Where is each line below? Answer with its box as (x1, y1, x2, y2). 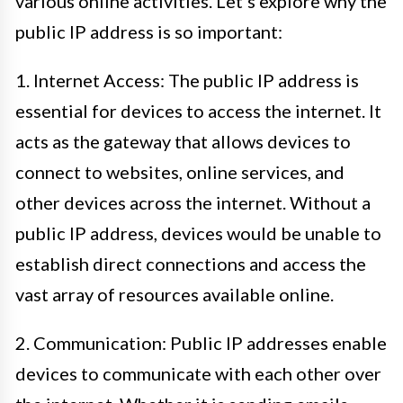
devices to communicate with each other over (15, 363, 381, 384)
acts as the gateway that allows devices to (15, 130, 351, 152)
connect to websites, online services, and (15, 161, 345, 183)
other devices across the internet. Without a (15, 192, 371, 213)
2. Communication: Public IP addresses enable (15, 332, 387, 354)
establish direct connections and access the (15, 253, 366, 274)
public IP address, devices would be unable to (15, 222, 381, 244)
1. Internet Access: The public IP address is (15, 69, 359, 91)
